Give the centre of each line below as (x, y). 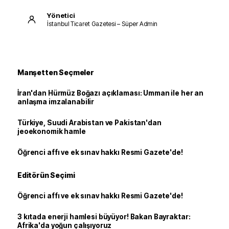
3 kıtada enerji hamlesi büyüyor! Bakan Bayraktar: (104, 217)
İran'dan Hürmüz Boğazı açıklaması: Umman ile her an (111, 93)
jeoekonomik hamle (52, 132)
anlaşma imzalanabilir (56, 102)
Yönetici (61, 15)
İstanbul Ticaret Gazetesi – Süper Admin (102, 24)
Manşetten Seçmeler (56, 73)
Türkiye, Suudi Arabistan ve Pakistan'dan (89, 123)
